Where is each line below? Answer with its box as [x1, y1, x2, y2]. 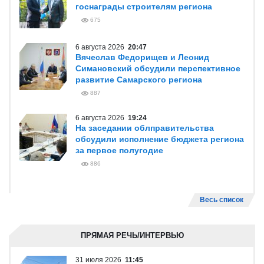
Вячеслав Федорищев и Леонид [75, 52, 209, 62]
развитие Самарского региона [75, 75, 202, 84]
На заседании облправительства [75, 123, 214, 133]
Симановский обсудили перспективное [75, 64, 240, 73]
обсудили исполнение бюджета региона [75, 134, 244, 144]
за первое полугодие [75, 146, 163, 155]
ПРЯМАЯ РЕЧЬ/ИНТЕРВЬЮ [80, 231, 184, 240]
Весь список [200, 196, 243, 204]
